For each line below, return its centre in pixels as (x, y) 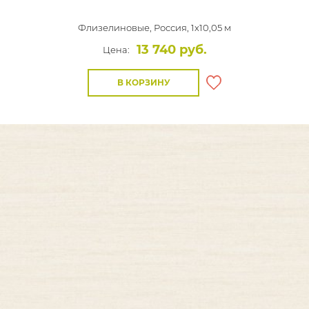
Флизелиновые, (116, 28)
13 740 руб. (171, 50)
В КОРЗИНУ (143, 82)
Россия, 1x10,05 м (192, 28)
